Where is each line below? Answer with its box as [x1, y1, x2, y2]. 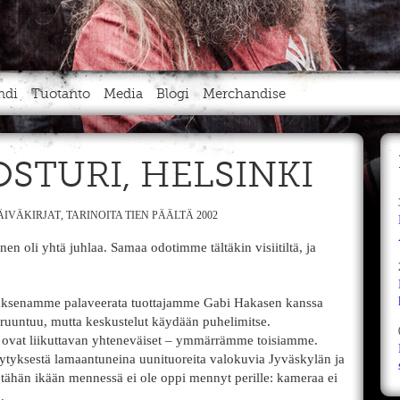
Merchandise [203, 87, 286, 101]
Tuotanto [31, 87, 90, 101]
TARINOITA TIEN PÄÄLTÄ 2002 [66, 209, 218, 221]
